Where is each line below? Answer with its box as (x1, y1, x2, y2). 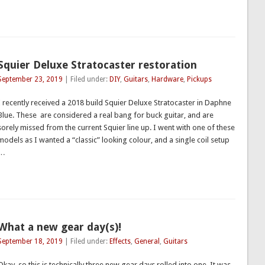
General (134, 237, 160, 245)
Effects (109, 237, 131, 245)
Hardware (151, 75, 183, 83)
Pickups (186, 75, 212, 83)
